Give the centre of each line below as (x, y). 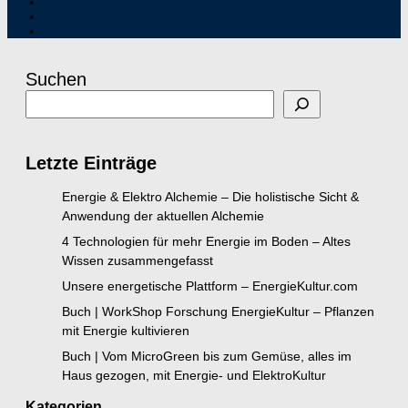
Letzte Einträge (91, 163)
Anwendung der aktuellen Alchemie (163, 216)
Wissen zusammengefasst (138, 261)
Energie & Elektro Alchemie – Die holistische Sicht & (210, 197)
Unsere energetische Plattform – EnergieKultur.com (210, 286)
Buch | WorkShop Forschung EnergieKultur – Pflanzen (218, 312)
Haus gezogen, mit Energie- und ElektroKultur (194, 376)
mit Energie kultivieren (126, 331)
